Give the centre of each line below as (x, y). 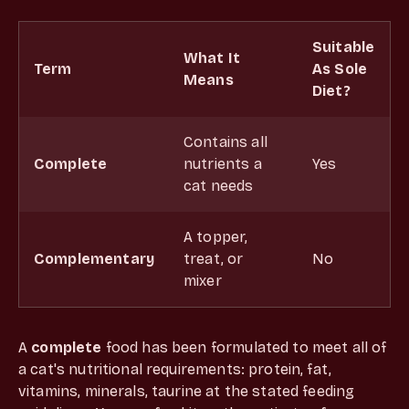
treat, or (214, 258)
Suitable (344, 47)
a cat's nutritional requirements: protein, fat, (175, 369)
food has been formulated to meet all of (244, 347)
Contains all (225, 142)
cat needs (219, 185)
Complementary (94, 258)
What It (212, 58)
